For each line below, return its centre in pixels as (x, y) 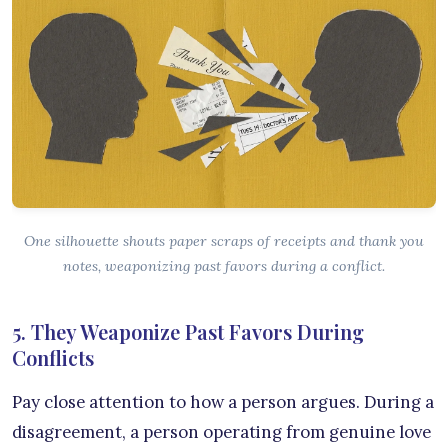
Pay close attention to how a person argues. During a (223, 402)
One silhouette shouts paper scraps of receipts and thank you (224, 241)
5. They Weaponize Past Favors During (188, 332)
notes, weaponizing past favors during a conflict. (224, 266)
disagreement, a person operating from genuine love (221, 432)
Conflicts (53, 358)
